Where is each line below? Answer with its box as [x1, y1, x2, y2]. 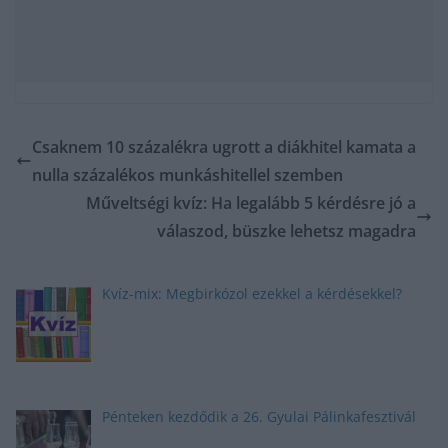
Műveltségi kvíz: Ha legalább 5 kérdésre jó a [86, 192, 416, 215]
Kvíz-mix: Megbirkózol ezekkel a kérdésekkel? [101, 284, 402, 304]
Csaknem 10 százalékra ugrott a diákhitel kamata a [32, 136, 416, 159]
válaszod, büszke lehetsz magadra [157, 220, 416, 243]
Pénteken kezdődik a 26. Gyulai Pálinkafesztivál [101, 406, 416, 426]
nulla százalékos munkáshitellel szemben [32, 164, 343, 187]
